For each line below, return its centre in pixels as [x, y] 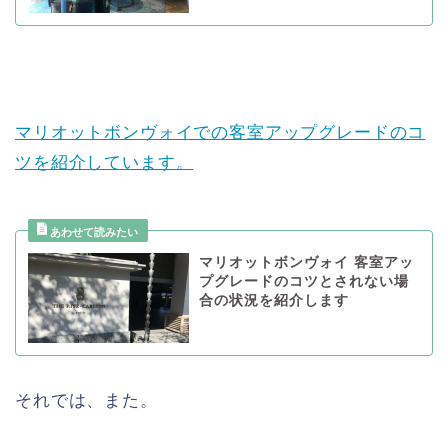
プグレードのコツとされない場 [303, 281]
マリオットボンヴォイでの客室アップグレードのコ [220, 132]
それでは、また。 [86, 401]
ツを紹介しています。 [104, 162]
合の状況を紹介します [273, 300]
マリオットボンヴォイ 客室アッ [306, 262]
